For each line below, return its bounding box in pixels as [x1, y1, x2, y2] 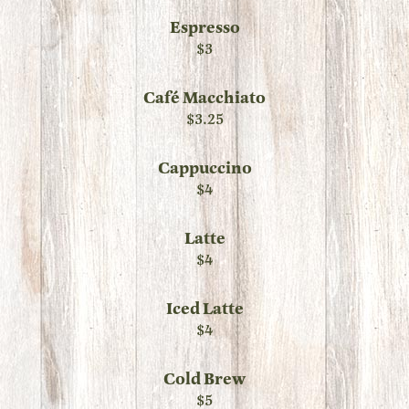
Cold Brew [163, 368, 246, 391]
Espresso [169, 16, 240, 39]
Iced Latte [165, 298, 244, 320]
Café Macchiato [143, 87, 266, 110]
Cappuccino [157, 157, 252, 180]
